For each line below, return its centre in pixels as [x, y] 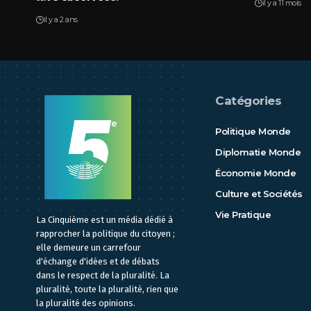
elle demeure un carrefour [89, 247]
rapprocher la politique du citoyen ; [106, 233]
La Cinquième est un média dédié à [104, 219]
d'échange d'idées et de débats [98, 261]
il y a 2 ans [60, 19]
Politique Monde [253, 131]
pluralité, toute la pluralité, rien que [107, 289]
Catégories [249, 100]
